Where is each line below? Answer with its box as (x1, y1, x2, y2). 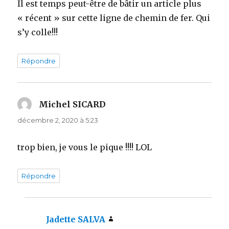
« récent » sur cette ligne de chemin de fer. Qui (17, 12, 211, 23)
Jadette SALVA (46, 214, 106, 224)
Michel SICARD (39, 99, 106, 109)
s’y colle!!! (17, 27, 58, 37)
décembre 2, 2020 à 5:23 (17, 116, 99, 124)
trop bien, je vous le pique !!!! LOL (17, 142, 152, 152)
